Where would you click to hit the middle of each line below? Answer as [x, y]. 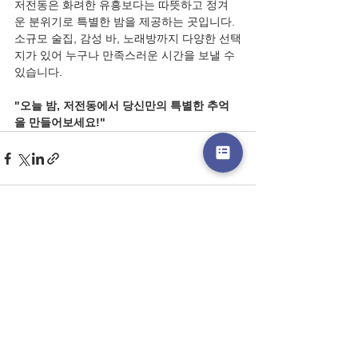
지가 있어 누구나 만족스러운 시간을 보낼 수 [126, 56]
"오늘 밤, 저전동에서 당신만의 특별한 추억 [122, 106]
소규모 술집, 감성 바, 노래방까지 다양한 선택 [128, 39]
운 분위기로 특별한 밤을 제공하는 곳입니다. [126, 22]
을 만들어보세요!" [60, 123]
